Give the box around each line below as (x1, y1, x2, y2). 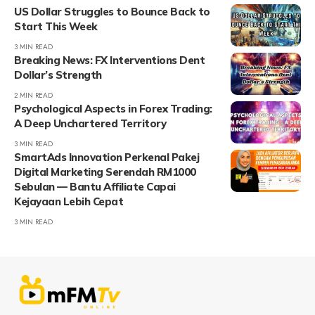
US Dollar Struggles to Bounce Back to (14, 4, 210, 18)
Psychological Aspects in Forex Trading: (14, 101, 212, 115)
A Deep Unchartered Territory (14, 116, 166, 130)
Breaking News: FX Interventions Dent (14, 53, 205, 67)
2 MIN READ (14, 89, 53, 101)
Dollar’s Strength (14, 67, 102, 82)
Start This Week (14, 19, 98, 33)
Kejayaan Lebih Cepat (14, 194, 123, 208)
